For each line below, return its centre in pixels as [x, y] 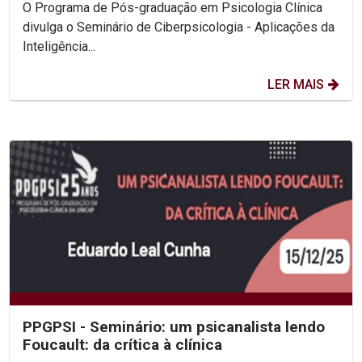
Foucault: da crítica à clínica [122, 345]
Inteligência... [59, 46]
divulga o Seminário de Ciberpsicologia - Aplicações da [179, 27]
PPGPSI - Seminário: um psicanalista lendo [174, 327]
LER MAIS [296, 84]
